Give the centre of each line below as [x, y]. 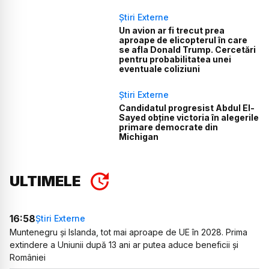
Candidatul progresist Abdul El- [187, 108]
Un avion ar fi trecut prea [172, 31]
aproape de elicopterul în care [183, 40]
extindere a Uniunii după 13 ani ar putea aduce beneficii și [124, 244]
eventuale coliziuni [160, 69]
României [28, 257]
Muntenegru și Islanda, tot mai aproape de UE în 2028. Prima [128, 232]
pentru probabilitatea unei [175, 59]
